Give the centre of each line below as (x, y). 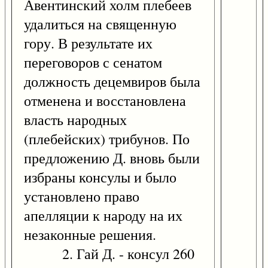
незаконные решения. (90, 235)
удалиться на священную (100, 24)
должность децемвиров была (112, 82)
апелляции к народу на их (103, 216)
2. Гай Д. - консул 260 (109, 254)
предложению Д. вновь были (112, 158)
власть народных (75, 120)
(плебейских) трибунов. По (107, 139)
